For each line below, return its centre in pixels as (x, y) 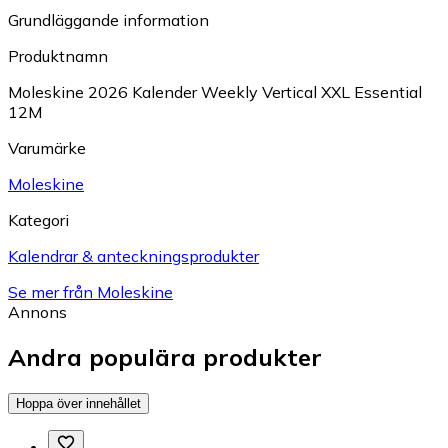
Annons (37, 311)
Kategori (38, 219)
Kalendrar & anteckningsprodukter (133, 255)
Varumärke (47, 147)
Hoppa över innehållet (78, 403)
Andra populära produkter (165, 356)
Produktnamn (58, 55)
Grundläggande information (108, 19)
